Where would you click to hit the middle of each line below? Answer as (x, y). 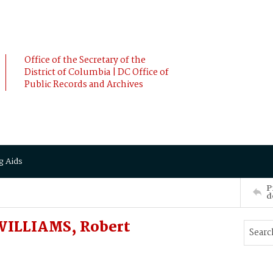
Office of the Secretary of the (85, 60)
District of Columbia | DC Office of (97, 73)
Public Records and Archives (84, 85)
